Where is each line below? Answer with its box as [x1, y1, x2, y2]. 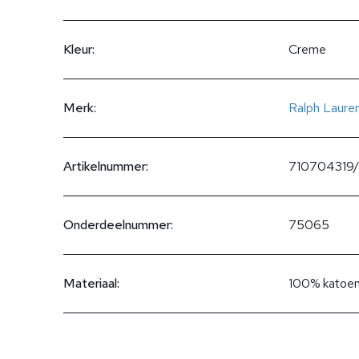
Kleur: [63, 41, 95, 58]
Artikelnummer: [63, 158, 148, 175]
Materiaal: [63, 275, 119, 292]
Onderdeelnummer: [63, 216, 173, 233]
